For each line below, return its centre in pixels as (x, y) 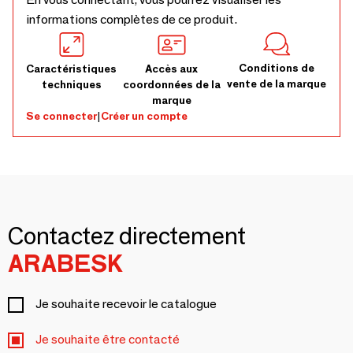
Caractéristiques (71, 69)
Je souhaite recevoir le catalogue (126, 304)
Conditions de (277, 68)
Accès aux (172, 69)
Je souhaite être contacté (108, 339)
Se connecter (61, 116)
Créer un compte (144, 116)
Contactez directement (127, 236)
